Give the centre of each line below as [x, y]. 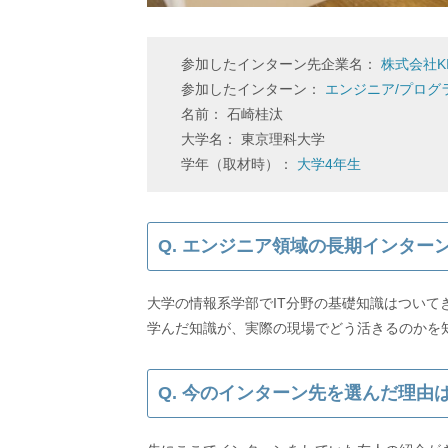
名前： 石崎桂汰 [232, 114]
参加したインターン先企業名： [281, 64]
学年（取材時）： [239, 164]
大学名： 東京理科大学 [253, 139]
